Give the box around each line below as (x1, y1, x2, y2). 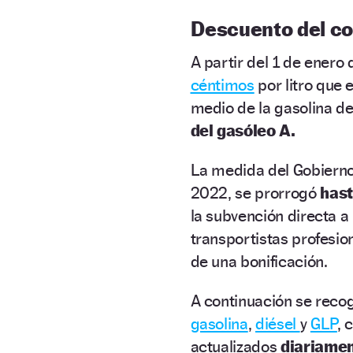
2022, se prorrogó (190, 182, 321, 203)
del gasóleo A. (190, 120, 295, 140)
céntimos (190, 74, 255, 95)
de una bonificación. (190, 251, 328, 271)
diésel (255, 313, 300, 333)
